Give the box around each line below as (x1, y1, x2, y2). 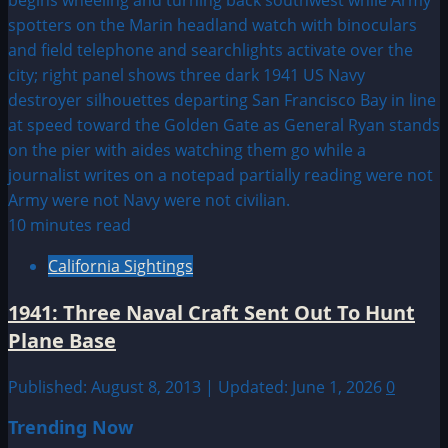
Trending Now (8, 415, 133, 440)
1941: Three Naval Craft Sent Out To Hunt (8, 299, 415, 327)
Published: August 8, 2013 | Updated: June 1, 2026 (8, 376, 386, 399)
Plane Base (8, 327, 116, 355)
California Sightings (48, 255, 193, 278)
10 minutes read (8, 214, 131, 237)
